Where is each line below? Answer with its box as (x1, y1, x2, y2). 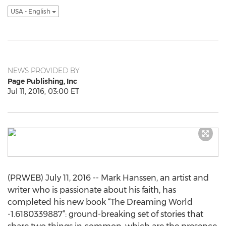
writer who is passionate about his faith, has (8, 185, 176, 195)
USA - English (11, 8, 52, 16)
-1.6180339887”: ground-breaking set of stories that (8, 209, 203, 219)
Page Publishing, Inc (8, 77, 77, 86)
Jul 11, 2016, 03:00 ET (8, 87, 79, 96)
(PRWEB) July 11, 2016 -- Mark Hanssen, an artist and (8, 173, 209, 183)
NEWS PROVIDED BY (8, 66, 80, 75)
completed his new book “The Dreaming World (8, 197, 193, 207)
